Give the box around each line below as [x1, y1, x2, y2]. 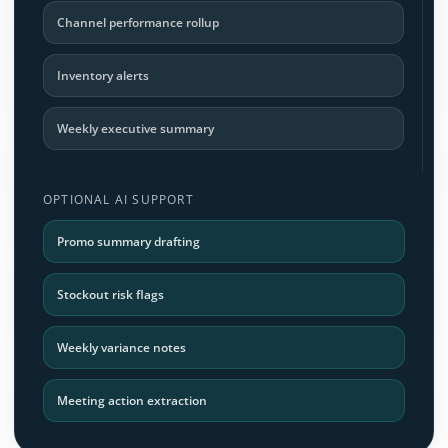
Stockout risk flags [57, 285, 164, 303]
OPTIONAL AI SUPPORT [43, 190, 194, 208]
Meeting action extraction [57, 391, 207, 409]
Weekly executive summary [57, 119, 214, 137]
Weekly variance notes [57, 338, 186, 356]
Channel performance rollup [57, 13, 219, 31]
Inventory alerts [57, 66, 149, 84]
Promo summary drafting [57, 232, 200, 250]
